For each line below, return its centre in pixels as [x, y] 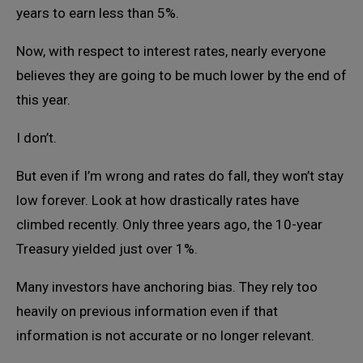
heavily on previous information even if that [147, 311]
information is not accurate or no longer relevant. [165, 335]
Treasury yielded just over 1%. [107, 249]
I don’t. [36, 138]
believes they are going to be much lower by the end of [181, 75]
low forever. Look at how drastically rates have [158, 200]
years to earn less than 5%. [98, 13]
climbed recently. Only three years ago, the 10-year [169, 224]
